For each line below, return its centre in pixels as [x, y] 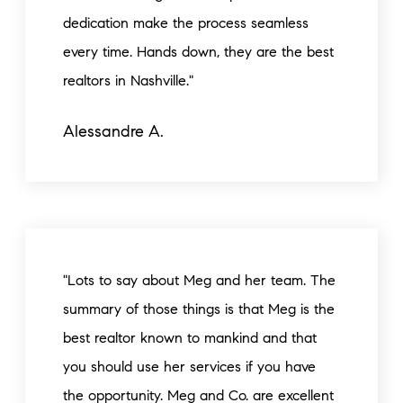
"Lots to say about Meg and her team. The [199, 280]
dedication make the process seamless [186, 23]
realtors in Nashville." [128, 81]
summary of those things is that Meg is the [199, 309]
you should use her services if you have [189, 367]
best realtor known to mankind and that [190, 338]
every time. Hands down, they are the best [198, 52]
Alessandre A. [113, 131]
